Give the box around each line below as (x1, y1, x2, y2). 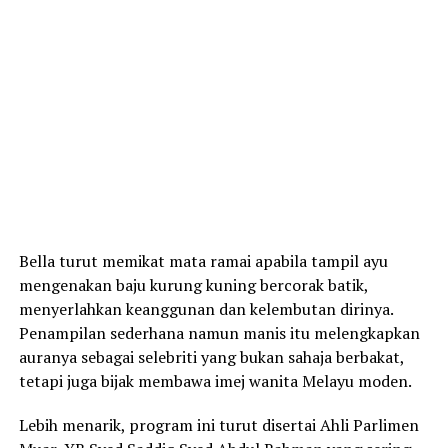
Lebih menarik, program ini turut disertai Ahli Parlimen (18, 414, 419, 437)
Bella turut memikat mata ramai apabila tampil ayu (18, 250, 388, 273)
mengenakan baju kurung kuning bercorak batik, (18, 274, 368, 297)
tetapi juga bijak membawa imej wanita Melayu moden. (18, 370, 412, 393)
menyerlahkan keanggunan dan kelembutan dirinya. (18, 298, 393, 321)
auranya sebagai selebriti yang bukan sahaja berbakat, (18, 346, 404, 369)
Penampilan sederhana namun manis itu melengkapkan (18, 322, 420, 345)
